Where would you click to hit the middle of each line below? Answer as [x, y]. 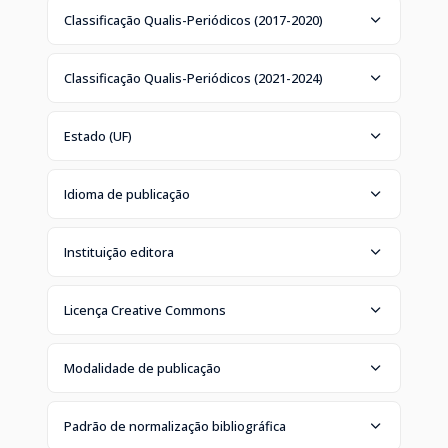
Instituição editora [119, 251]
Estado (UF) [98, 135]
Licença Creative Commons [145, 309]
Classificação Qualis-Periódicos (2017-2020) [193, 19]
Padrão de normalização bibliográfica [175, 425]
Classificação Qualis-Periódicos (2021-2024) [193, 77]
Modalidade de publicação [142, 367]
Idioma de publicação [127, 193]
